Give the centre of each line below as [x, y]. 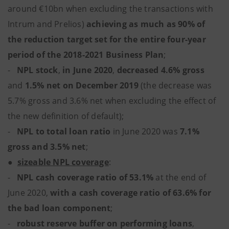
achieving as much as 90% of [145, 24]
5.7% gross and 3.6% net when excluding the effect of [112, 101]
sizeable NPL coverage [63, 162]
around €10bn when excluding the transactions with [110, 9]
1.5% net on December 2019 [83, 85]
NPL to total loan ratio [65, 131]
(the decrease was [176, 85]
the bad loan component [59, 208]
